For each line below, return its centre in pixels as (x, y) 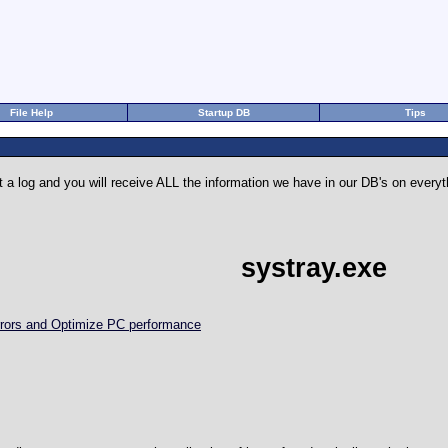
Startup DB (223, 112)
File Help (31, 112)
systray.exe (313, 267)
